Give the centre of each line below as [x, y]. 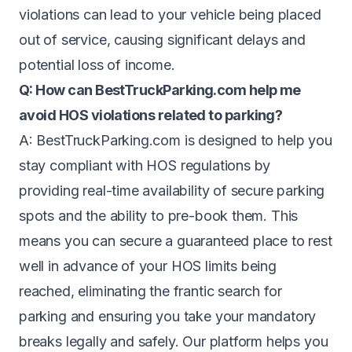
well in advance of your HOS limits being [148, 266]
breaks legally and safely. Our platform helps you [174, 341]
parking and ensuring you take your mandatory [168, 316]
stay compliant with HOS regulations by [145, 165]
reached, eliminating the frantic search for [150, 291]
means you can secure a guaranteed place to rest [176, 241]
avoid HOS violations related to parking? [151, 115]
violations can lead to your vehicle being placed [170, 15]
